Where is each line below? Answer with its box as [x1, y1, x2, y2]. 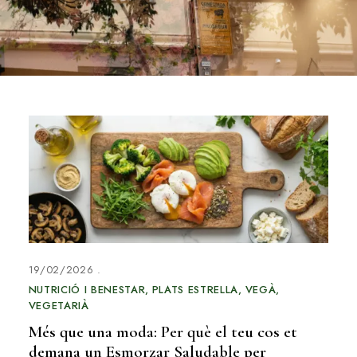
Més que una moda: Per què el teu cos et [28, 322, 297, 343]
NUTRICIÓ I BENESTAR [28, 282, 146, 298]
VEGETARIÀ [28, 298, 89, 314]
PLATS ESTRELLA [151, 282, 238, 298]
